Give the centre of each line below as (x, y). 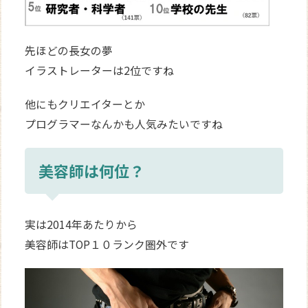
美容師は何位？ (92, 171)
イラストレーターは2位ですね (100, 71)
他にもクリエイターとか (85, 104)
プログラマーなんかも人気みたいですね (124, 124)
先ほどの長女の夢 (69, 51)
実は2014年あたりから (81, 225)
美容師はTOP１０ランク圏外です (107, 245)
